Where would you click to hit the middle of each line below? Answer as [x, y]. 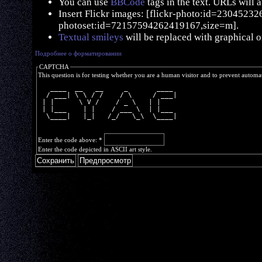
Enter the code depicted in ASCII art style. [95, 149]
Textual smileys [91, 37]
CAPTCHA [54, 67]
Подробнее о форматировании [78, 53]
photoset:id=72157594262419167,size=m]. [149, 25]
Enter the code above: [68, 140]
